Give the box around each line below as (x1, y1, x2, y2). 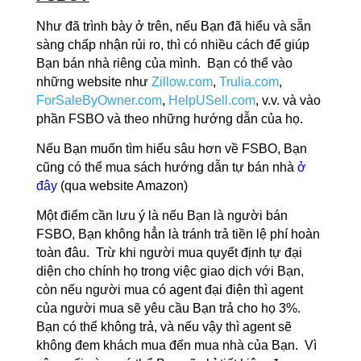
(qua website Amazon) (56, 179, 188, 193)
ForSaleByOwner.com (35, 93, 162, 107)
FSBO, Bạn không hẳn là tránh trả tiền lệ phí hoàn (35, 227, 320, 241)
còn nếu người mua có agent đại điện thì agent (35, 283, 303, 297)
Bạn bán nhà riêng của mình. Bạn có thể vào (35, 56, 293, 70)
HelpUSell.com (168, 93, 255, 107)
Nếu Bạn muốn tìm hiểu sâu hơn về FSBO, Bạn (35, 142, 307, 156)
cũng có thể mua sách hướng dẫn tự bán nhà (35, 160, 297, 174)
